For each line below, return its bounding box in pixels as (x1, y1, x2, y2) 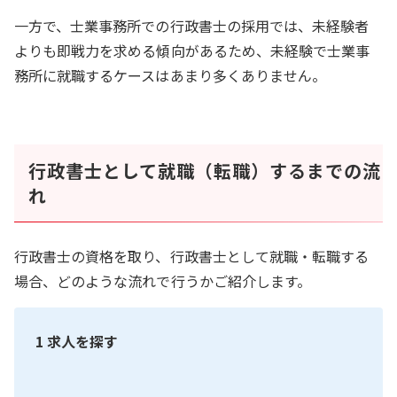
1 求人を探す (35, 331, 119, 353)
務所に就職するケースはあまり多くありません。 (14, 65, 327, 87)
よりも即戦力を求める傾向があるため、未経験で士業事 (14, 40, 370, 62)
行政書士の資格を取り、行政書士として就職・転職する (14, 245, 370, 268)
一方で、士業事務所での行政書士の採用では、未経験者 (14, 15, 370, 37)
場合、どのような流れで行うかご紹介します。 (14, 270, 312, 292)
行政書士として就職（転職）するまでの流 (28, 158, 381, 184)
